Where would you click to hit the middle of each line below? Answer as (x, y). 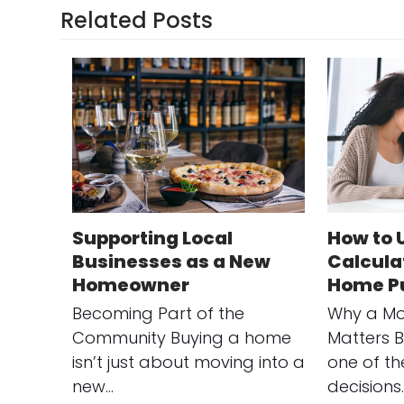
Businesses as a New (171, 261)
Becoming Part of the (158, 313)
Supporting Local (152, 238)
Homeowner (130, 285)
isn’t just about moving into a (188, 362)
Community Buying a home (181, 337)
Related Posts (137, 20)
